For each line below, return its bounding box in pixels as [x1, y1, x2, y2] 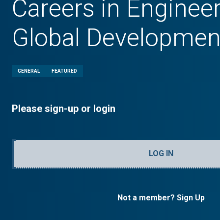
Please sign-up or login [12, 103, 115, 114]
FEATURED [52, 68, 77, 74]
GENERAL [18, 68, 40, 74]
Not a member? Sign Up [117, 193, 205, 202]
